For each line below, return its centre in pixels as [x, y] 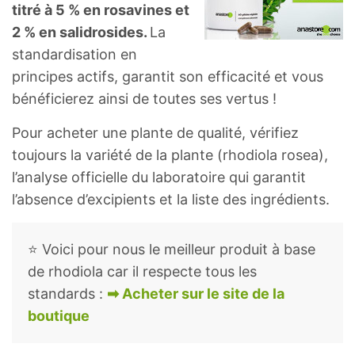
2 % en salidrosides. [81, 32]
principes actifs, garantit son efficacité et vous [168, 76]
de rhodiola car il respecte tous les [142, 271]
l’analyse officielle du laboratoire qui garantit [159, 177]
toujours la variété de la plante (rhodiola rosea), [170, 155]
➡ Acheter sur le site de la [196, 293]
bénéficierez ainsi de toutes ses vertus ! [144, 98]
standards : [67, 293]
